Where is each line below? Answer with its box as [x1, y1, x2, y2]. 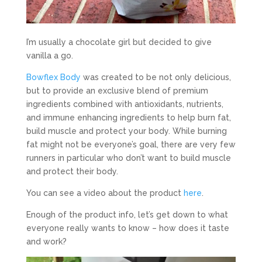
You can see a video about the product [26, 188, 184, 198]
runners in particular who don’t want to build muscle [26, 153, 231, 163]
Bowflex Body [26, 72, 81, 82]
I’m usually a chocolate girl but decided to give [26, 37, 212, 47]
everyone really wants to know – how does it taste [26, 223, 229, 233]
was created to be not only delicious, [80, 72, 231, 82]
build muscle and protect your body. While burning [26, 126, 227, 136]
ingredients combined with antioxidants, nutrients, [26, 99, 223, 109]
